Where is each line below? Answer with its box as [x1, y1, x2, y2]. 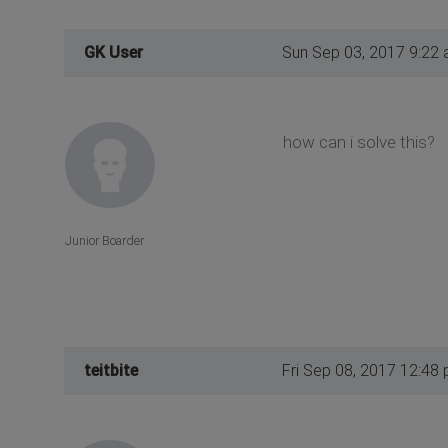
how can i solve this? [282, 131, 435, 152]
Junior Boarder [65, 233, 144, 249]
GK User [84, 42, 143, 62]
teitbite [84, 361, 138, 381]
